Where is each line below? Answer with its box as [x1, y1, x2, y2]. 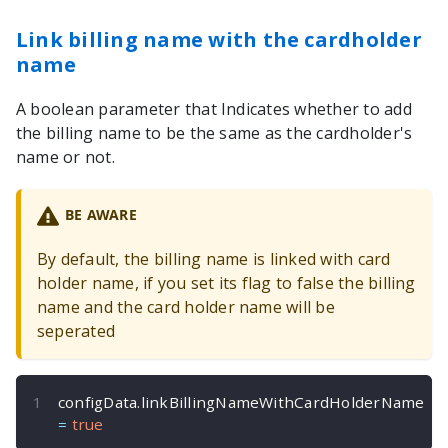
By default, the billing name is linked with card [37, 248, 391, 271]
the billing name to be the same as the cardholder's [16, 122, 413, 144]
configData [58, 392, 138, 413]
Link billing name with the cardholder [16, 26, 422, 53]
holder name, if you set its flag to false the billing [37, 272, 416, 295]
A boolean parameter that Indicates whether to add [16, 98, 412, 120]
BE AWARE [64, 205, 137, 225]
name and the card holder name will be [37, 296, 335, 319]
